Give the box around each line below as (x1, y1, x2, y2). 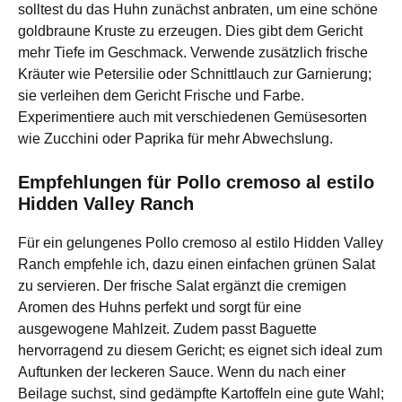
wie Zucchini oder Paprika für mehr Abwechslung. (18, 130, 333, 146)
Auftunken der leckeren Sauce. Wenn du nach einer (18, 363, 345, 380)
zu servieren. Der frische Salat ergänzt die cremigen (18, 277, 346, 293)
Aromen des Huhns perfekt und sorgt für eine (18, 299, 301, 315)
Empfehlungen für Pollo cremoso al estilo (18, 171, 374, 192)
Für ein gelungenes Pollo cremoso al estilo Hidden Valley (18, 234, 383, 250)
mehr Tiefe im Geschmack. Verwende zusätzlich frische (18, 44, 368, 60)
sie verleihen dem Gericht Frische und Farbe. (18, 87, 304, 103)
